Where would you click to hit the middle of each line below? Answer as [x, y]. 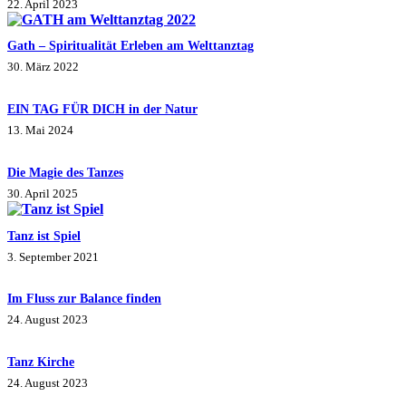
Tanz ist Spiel [44, 235]
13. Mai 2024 [40, 130]
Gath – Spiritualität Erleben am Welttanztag [130, 46]
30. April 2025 [43, 193]
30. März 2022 [43, 67]
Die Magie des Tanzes [65, 172]
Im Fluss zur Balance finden [84, 299]
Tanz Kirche [41, 361]
